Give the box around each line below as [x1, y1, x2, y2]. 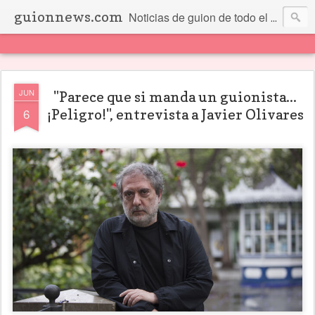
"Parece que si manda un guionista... [53, 89, 297, 105]
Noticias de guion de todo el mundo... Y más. [129, 9, 271, 25]
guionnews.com [14, 8, 123, 25]
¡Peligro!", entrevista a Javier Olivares [46, 106, 304, 123]
